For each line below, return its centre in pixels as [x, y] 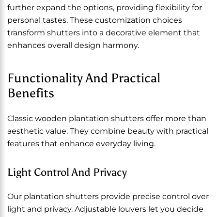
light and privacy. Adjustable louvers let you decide [105, 209]
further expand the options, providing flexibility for [105, 8]
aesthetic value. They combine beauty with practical [108, 131]
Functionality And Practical [84, 78]
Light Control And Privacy [67, 172]
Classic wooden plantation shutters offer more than [107, 118]
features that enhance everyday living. [81, 144]
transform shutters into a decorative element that [104, 33]
